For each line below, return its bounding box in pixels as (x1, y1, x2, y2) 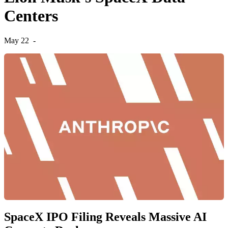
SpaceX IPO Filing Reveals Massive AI (4, 210, 207, 223)
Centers (4, 6, 58, 25)
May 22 (4, 36, 29, 45)
